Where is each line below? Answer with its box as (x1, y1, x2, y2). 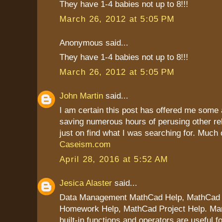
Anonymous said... (59, 37, 128, 48)
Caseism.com (59, 139, 111, 150)
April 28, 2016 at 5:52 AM (59, 154, 168, 164)
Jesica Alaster (59, 177, 112, 188)
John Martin (59, 90, 103, 101)
